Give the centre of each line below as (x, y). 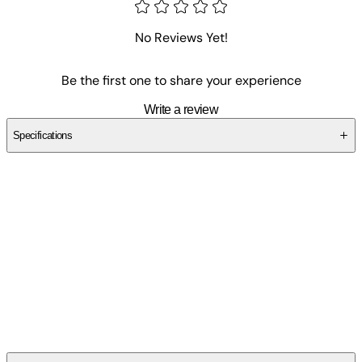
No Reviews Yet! (181, 37)
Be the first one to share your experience (181, 80)
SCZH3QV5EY (152, 343)
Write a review (181, 109)
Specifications (43, 135)
